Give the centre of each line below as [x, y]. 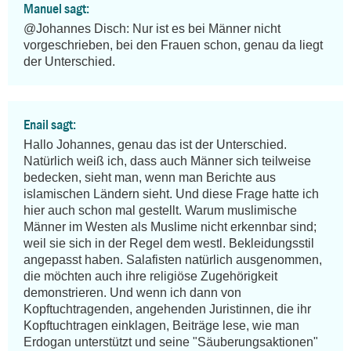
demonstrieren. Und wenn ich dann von [132, 293]
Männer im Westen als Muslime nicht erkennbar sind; [170, 227]
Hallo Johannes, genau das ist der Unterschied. [155, 145]
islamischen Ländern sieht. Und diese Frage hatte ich [171, 194]
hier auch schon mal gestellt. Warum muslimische [160, 211]
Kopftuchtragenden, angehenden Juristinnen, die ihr [167, 309]
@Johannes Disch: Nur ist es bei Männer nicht [152, 29]
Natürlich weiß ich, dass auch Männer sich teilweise [167, 161]
